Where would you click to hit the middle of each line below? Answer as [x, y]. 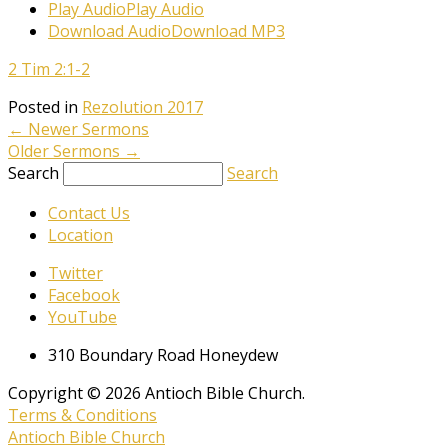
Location [80, 234]
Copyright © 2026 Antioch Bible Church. [156, 392]
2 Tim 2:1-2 [49, 68]
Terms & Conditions [82, 414]
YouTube [82, 316]
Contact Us [89, 212]
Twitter [75, 272]
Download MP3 [228, 30]
